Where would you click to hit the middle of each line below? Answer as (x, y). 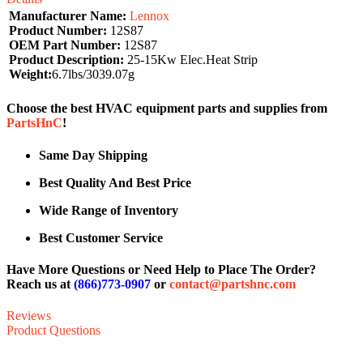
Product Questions (53, 331)
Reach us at (40, 284)
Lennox (149, 16)
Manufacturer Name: (68, 16)
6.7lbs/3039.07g (93, 75)
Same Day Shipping (93, 155)
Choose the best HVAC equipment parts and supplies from (167, 109)
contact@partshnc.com (233, 284)
